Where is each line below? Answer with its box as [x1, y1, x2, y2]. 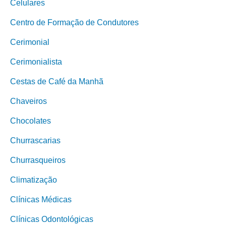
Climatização [10, 176, 57, 184]
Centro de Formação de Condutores [10, 18, 139, 27]
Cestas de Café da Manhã [10, 77, 103, 86]
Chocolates [10, 117, 51, 125]
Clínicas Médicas [10, 195, 72, 204]
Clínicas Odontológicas [10, 215, 93, 223]
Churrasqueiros [10, 156, 66, 164]
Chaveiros [10, 97, 47, 105]
